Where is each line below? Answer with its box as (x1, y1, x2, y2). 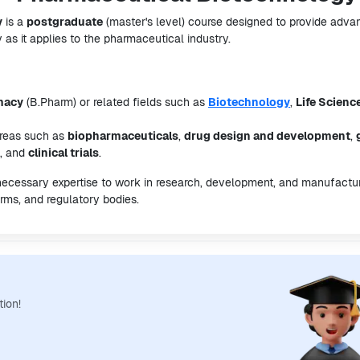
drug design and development (184, 129, 350, 143)
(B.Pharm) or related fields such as (23, 95, 208, 109)
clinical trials (28, 145, 99, 160)
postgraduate (27, 14, 103, 29)
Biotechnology (208, 95, 290, 109)
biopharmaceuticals (67, 129, 178, 143)
